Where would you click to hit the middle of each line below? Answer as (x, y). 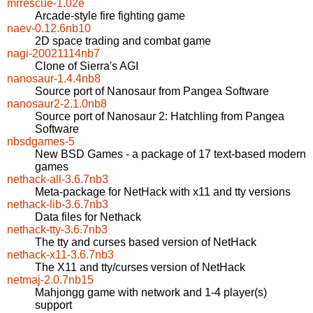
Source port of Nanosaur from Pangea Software (152, 92)
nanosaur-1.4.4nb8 (54, 79)
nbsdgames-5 (41, 142)
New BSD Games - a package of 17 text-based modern (170, 154)
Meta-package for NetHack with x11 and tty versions (163, 192)
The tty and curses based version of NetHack (146, 242)
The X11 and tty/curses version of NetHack (140, 268)
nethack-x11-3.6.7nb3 (60, 255)
